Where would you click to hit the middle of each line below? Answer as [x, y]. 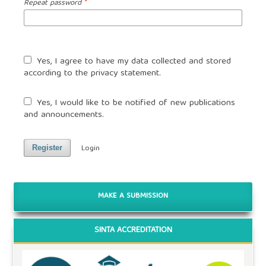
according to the [57, 73]
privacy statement [125, 73]
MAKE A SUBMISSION [133, 197]
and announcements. [64, 115]
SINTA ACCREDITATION [133, 230]
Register [47, 147]
